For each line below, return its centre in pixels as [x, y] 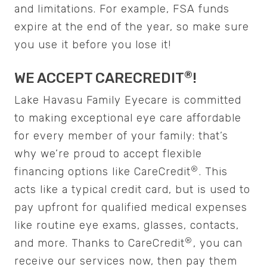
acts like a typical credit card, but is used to [132, 190]
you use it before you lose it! [93, 45]
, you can [218, 243]
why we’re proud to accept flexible [108, 154]
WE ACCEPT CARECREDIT [99, 78]
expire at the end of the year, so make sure [132, 27]
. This [213, 172]
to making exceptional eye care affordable [128, 118]
